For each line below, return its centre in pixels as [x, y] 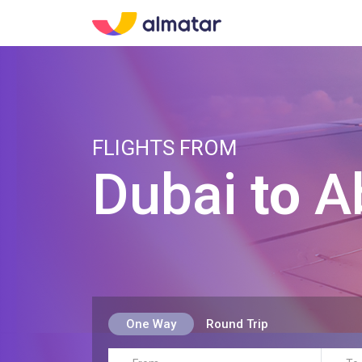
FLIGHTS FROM [165, 148]
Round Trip [237, 324]
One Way [151, 324]
